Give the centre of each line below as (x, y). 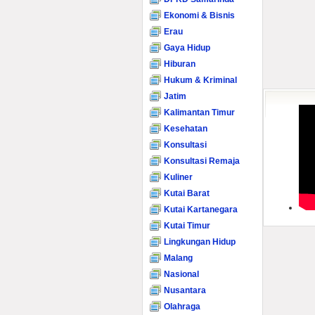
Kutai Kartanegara (201, 210)
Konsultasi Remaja (202, 161)
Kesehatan (186, 129)
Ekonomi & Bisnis (199, 15)
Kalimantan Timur (199, 112)
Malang (178, 258)
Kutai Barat (187, 193)
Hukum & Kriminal (200, 80)
